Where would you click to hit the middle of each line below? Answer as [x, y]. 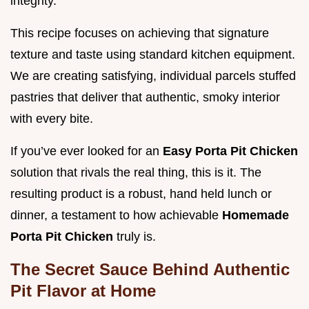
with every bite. [52, 119]
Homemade [256, 216]
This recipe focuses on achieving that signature [140, 33]
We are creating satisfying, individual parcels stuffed [153, 76]
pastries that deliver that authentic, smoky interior [145, 98]
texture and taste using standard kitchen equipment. [153, 55]
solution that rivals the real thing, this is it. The [136, 173]
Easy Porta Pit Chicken [230, 151]
